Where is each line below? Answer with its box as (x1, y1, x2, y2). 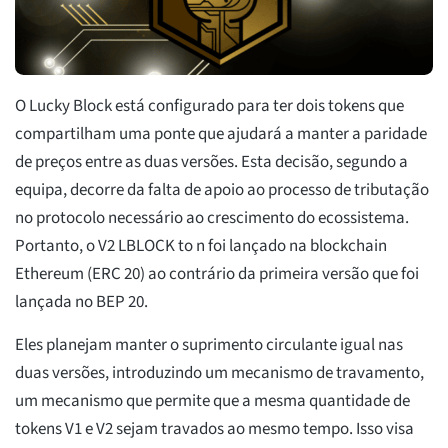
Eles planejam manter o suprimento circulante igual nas (15, 333, 403, 358)
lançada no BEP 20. (15, 290, 148, 315)
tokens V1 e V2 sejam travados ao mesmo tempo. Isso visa (15, 417, 414, 442)
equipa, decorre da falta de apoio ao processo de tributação (15, 178, 429, 203)
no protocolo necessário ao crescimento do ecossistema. (15, 206, 409, 231)
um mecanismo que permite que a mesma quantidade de (15, 389, 410, 414)
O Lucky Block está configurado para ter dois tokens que (15, 94, 404, 119)
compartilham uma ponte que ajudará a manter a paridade (15, 122, 427, 147)
